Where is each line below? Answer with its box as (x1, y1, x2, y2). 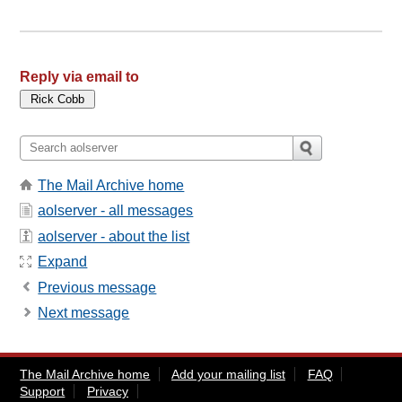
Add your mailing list (170, 367, 285, 382)
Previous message (38, 279, 157, 295)
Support (20, 384, 66, 399)
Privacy (86, 384, 128, 399)
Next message (38, 304, 130, 320)
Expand (38, 254, 88, 270)
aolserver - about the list (38, 228, 190, 244)
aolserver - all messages (38, 203, 194, 219)
